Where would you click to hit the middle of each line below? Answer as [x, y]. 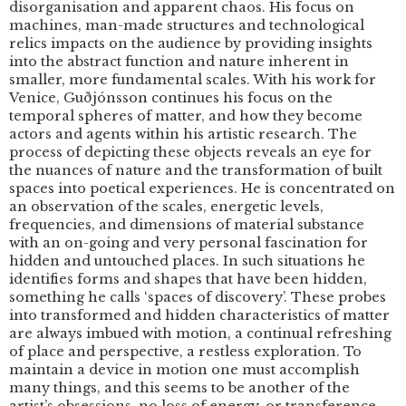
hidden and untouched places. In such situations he [187, 261]
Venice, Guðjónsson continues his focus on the [171, 98]
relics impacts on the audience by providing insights [191, 43]
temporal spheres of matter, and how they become [186, 116]
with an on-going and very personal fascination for [188, 243]
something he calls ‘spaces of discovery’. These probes [198, 297]
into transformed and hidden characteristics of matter [199, 315]
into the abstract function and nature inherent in [179, 62]
